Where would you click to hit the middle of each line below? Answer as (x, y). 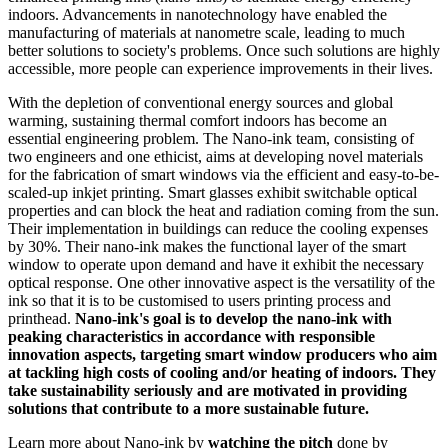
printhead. (41, 318)
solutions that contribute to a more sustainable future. (192, 408)
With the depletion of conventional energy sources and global (200, 102)
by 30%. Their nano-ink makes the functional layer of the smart (207, 246)
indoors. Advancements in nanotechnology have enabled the (197, 14)
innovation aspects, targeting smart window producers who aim (222, 354)
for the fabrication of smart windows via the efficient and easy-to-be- (223, 174)
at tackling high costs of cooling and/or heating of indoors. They (222, 372)
